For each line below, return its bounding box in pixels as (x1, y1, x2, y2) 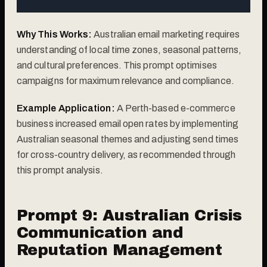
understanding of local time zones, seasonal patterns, (17, 44, 242, 55)
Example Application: (17, 103, 115, 113)
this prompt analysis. (17, 164, 103, 175)
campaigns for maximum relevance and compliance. (17, 75, 234, 86)
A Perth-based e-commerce (114, 103, 235, 113)
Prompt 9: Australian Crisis (17, 206, 242, 223)
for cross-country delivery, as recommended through (17, 149, 235, 160)
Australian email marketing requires (92, 29, 240, 39)
